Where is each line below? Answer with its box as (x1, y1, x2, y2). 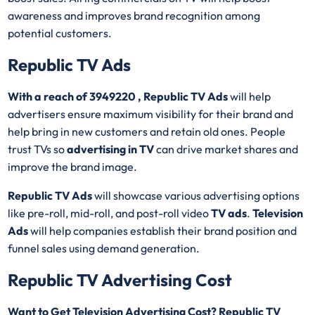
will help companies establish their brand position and (28, 223, 297, 238)
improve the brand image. (8, 159, 140, 174)
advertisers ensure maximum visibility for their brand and (8, 106, 294, 121)
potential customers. (8, 25, 115, 40)
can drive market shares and (154, 141, 299, 156)
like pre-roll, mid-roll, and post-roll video (8, 205, 212, 220)
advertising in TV (67, 141, 155, 156)
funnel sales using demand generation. (8, 240, 202, 255)
